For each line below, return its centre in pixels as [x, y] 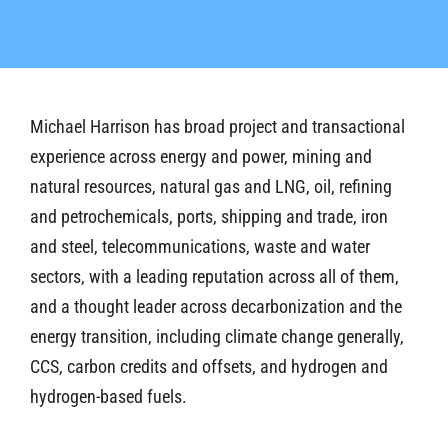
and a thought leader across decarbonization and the [216, 306]
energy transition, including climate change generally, [217, 336]
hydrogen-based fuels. [108, 396]
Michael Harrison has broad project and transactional [217, 126]
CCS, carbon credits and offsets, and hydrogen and [209, 366]
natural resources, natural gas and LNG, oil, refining [211, 186]
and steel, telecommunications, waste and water [200, 246]
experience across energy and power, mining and [201, 156]
